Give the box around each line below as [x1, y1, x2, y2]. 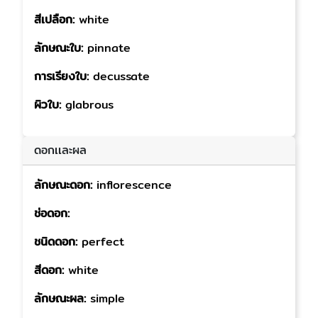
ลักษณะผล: [34, 290, 90, 307]
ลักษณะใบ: [34, 39, 87, 57]
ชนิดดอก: [34, 233, 82, 251]
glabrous [65, 96, 114, 114]
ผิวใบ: [34, 96, 65, 114]
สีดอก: [34, 261, 68, 279]
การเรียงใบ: [34, 67, 93, 85]
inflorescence [97, 176, 172, 194]
